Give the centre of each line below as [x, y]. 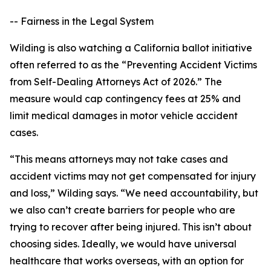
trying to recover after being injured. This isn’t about [131, 227]
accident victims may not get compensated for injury [133, 176]
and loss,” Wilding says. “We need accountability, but [134, 193]
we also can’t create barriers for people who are [122, 210]
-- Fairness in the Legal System [82, 21]
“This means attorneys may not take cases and [119, 159]
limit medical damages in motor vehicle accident [124, 116]
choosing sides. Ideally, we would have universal [123, 244]
